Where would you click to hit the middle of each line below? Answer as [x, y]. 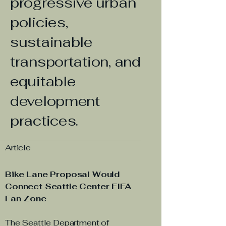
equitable [43, 81]
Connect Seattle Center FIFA [68, 186]
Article [18, 148]
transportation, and [75, 62]
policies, [39, 22]
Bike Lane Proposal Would [63, 174]
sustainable [51, 42]
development [55, 101]
